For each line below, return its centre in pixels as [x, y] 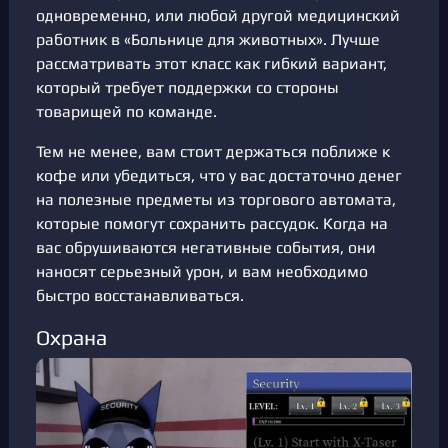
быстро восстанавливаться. [140, 296]
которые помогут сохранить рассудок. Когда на [212, 224]
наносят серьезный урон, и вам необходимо [202, 272]
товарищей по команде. [126, 112]
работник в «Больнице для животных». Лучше [208, 40]
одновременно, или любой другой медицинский [218, 16]
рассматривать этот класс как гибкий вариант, [211, 64]
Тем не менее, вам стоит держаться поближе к [213, 152]
